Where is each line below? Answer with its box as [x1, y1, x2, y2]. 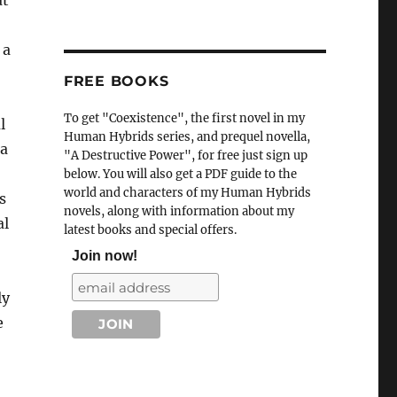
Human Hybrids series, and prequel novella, [63, 129, 310, 145]
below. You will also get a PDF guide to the [63, 167, 297, 183]
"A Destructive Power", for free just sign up [63, 148, 307, 164]
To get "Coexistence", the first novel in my [63, 111, 305, 127]
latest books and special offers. [63, 222, 237, 238]
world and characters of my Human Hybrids [63, 185, 311, 201]
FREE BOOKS [63, 73, 169, 90]
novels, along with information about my [63, 204, 294, 220]
